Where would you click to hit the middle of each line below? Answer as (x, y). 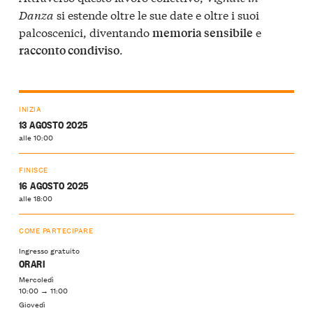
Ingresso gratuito (49, 250)
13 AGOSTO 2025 (53, 124)
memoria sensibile (203, 32)
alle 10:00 (36, 137)
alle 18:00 (36, 198)
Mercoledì (36, 278)
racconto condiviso (69, 50)
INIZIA (30, 109)
